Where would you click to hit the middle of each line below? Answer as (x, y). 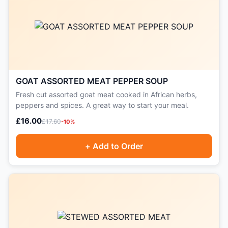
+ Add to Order (114, 146)
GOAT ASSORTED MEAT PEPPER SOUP (92, 81)
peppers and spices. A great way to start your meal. (102, 105)
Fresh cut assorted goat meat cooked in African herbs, (106, 94)
